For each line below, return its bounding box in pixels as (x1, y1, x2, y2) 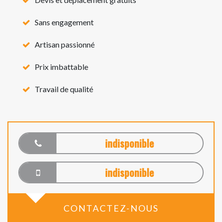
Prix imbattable (35, 61, 88, 71)
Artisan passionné (35, 39, 95, 49)
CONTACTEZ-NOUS (63, 202, 159, 214)
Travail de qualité (35, 84, 93, 94)
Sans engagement (35, 17, 94, 27)
